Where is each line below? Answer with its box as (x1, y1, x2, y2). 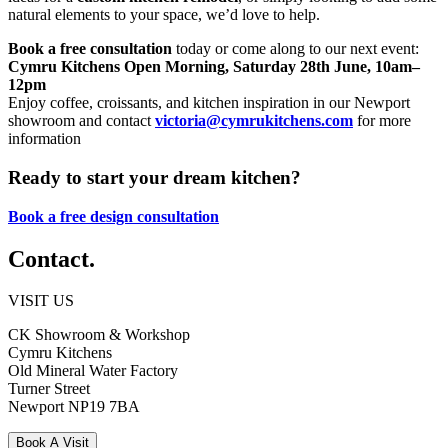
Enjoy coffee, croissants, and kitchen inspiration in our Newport (8, 94, 410, 112)
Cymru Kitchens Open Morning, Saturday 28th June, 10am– (8, 58, 420, 76)
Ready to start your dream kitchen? (8, 166, 301, 188)
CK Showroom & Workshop (8, 326, 190, 344)
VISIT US (8, 292, 74, 310)
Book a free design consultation (8, 207, 219, 225)
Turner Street (8, 380, 90, 398)
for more (353, 112, 411, 130)
